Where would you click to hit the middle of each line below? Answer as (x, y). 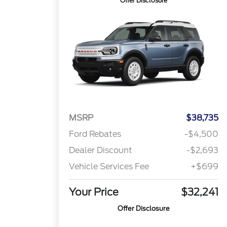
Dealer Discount (101, 150)
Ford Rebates (95, 134)
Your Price (94, 192)
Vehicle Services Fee (109, 167)
